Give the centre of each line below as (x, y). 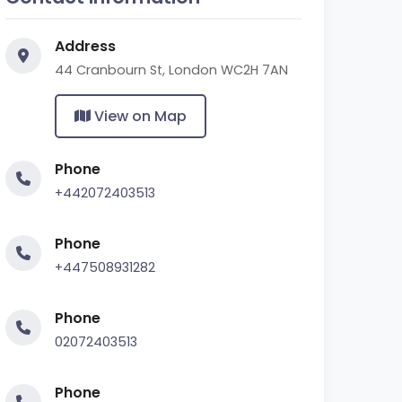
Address (85, 46)
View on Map (139, 116)
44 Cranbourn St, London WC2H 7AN (171, 70)
